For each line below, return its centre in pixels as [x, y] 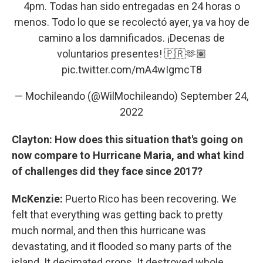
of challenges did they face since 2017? [107, 171]
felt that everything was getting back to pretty [117, 215]
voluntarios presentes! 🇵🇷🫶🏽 [131, 54]
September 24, [214, 96]
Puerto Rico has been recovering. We [151, 199]
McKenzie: [38, 199]
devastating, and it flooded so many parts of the [122, 246]
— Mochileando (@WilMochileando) [97, 96]
